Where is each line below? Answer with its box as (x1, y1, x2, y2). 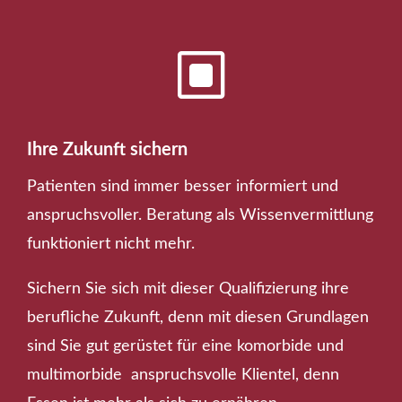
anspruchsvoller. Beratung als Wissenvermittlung (27, 206, 373, 223)
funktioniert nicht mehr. (27, 235, 195, 252)
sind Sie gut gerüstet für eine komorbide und (27, 337, 344, 354)
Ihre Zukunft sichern (27, 140, 188, 159)
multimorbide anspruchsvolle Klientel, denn (27, 366, 339, 383)
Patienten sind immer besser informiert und (27, 178, 338, 195)
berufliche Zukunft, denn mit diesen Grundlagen (27, 309, 369, 326)
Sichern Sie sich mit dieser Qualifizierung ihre (27, 280, 349, 297)
